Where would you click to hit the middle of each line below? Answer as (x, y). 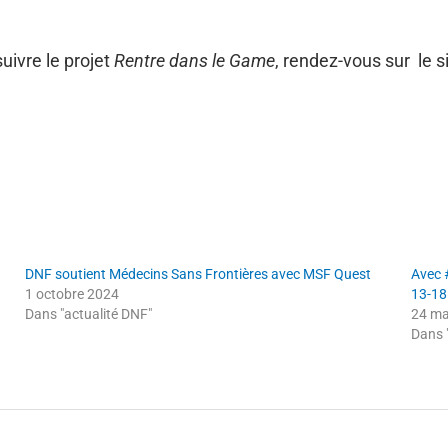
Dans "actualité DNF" (89, 313)
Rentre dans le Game (194, 60)
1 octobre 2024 (72, 293)
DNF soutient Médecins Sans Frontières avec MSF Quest (198, 273)
